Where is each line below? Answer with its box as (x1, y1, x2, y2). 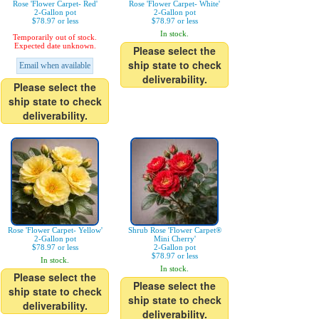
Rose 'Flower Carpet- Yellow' (7, 226, 103, 234)
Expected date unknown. (14, 41, 96, 50)
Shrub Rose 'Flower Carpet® (127, 226, 221, 234)
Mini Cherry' (153, 234, 196, 243)
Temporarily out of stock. (13, 33, 97, 41)
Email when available (19, 61, 90, 70)
